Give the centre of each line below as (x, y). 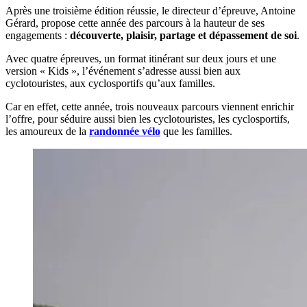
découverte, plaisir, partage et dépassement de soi (183, 35)
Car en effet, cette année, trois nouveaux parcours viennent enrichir (150, 106)
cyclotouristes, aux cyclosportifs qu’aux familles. (110, 83)
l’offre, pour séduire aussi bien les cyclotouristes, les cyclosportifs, (148, 119)
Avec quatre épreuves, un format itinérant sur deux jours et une (141, 58)
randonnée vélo (125, 131)
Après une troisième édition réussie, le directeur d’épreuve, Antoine (150, 10)
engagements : (38, 35)
